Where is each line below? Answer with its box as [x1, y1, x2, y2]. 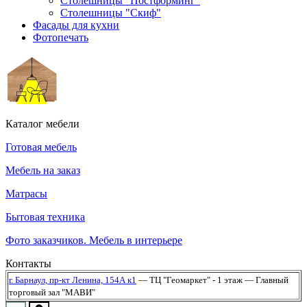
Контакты [5, 258, 51, 270]
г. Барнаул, [9, 275, 49, 286]
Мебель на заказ [5, 164, 80, 177]
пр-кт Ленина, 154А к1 [49, 275, 136, 286]
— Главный [243, 275, 288, 286]
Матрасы [5, 188, 47, 200]
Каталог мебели [5, 118, 79, 130]
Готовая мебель [5, 141, 77, 153]
